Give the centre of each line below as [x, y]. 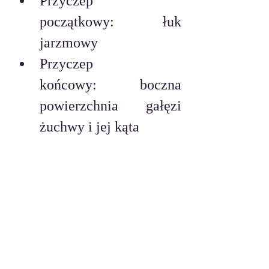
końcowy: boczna [110, 85]
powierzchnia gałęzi [110, 106]
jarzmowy [69, 43]
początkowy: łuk [110, 22]
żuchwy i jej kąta [89, 127]
